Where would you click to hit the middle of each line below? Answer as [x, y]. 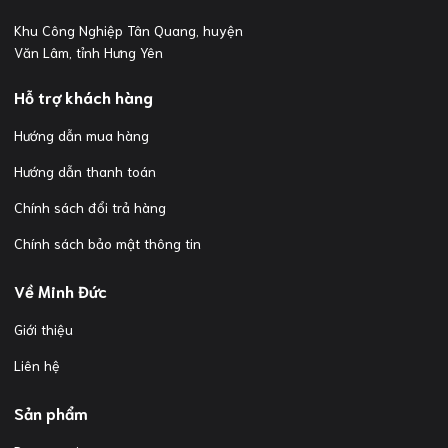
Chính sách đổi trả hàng [90, 207]
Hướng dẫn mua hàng [81, 135]
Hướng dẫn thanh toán [85, 171]
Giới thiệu [43, 329]
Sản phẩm [51, 413]
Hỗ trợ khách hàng [83, 97]
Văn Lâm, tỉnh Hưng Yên [88, 52]
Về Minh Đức [60, 291]
